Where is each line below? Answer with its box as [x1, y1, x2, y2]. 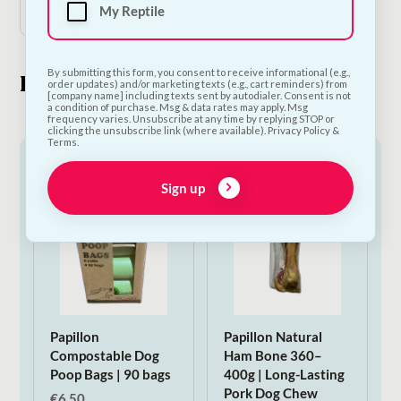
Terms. [47, 136, 79, 149]
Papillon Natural [224, 328, 323, 346]
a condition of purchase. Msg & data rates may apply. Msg [47, 101, 308, 114]
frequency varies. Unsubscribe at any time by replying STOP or [47, 113, 335, 125]
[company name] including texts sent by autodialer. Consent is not [47, 90, 351, 102]
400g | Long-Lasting [224, 366, 346, 383]
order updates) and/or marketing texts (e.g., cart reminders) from [47, 78, 347, 90]
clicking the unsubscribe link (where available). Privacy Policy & [47, 124, 339, 137]
